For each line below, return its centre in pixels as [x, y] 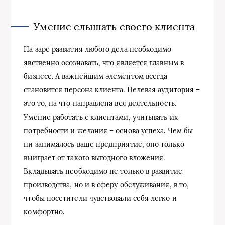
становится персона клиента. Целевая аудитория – [112, 90]
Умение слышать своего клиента [114, 26]
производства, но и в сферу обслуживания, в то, [106, 185]
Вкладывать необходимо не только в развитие [103, 171]
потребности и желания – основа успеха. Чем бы [108, 130]
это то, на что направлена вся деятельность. [100, 103]
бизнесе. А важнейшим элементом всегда [96, 76]
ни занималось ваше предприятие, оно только [104, 144]
